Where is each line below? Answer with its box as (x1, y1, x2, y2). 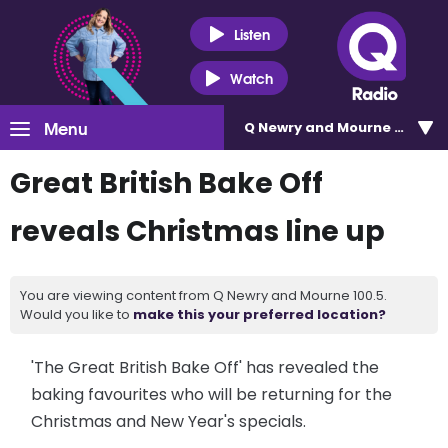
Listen (233, 22, 270, 45)
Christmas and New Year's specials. (31, 410, 307, 433)
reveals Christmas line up (10, 212, 385, 251)
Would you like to (20, 305, 133, 324)
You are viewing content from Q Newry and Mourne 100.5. (20, 286, 387, 305)
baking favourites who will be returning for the (31, 383, 393, 406)
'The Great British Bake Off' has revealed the (31, 356, 380, 379)
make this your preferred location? (133, 305, 386, 324)
